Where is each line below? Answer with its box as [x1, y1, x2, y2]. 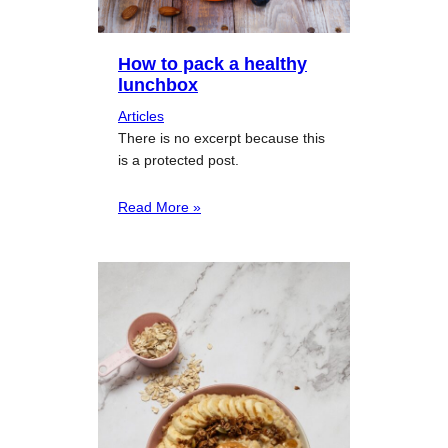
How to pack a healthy [118, 52, 307, 74]
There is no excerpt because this [118, 129, 325, 146]
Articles [118, 107, 164, 124]
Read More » [118, 198, 201, 215]
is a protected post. [118, 151, 239, 168]
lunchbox [118, 73, 198, 95]
